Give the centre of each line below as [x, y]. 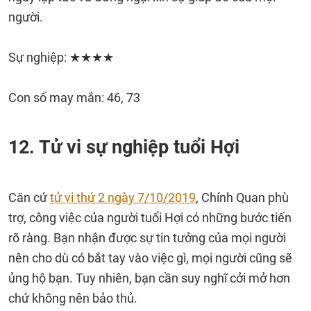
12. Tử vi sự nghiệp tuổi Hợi [124, 147]
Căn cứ [29, 197]
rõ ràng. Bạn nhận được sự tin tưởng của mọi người [147, 238]
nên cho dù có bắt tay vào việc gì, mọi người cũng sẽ [150, 258]
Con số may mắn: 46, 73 [74, 98]
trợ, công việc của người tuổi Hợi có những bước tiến [150, 218]
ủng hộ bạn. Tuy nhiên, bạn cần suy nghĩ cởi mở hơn [149, 278]
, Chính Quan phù [242, 197]
